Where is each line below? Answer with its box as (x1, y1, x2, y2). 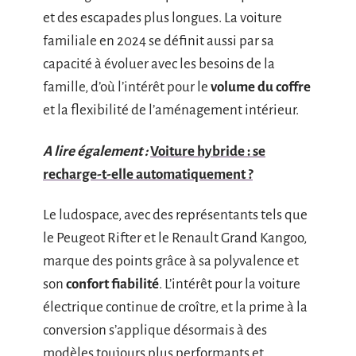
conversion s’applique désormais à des (43, 323, 267, 338)
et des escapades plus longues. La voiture (43, 10, 282, 25)
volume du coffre (211, 79, 311, 95)
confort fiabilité (66, 277, 159, 292)
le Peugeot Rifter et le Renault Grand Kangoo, (43, 230, 307, 246)
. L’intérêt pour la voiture (159, 277, 300, 292)
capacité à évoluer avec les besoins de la (43, 56, 275, 72)
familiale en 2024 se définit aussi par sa (43, 33, 274, 48)
